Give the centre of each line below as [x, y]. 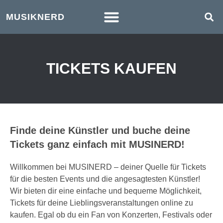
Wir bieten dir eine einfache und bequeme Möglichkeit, [106, 191]
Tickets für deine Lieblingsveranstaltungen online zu [102, 203]
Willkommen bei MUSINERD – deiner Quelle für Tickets [108, 167]
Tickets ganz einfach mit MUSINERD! [97, 144]
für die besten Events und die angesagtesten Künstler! [105, 179]
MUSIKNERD [35, 17]
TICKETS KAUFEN [111, 68]
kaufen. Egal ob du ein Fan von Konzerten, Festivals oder [111, 215]
